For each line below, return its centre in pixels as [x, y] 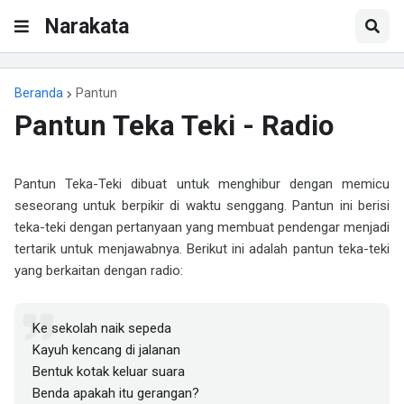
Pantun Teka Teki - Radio [174, 126]
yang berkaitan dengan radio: [99, 271]
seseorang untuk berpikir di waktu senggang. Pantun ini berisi [202, 206]
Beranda [39, 93]
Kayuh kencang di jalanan [106, 350]
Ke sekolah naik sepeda [102, 328]
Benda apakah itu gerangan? [116, 393]
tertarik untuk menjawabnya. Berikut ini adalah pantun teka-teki [202, 249]
